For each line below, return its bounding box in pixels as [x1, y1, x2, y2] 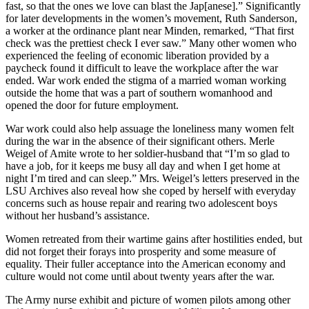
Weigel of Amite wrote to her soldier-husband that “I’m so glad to [6, 148, 290, 160]
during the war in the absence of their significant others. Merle [6, 135, 275, 148]
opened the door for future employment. [6, 99, 179, 112]
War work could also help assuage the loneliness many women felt [6, 123, 294, 135]
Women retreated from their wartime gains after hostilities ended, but [6, 233, 302, 246]
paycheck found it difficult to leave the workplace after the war [6, 62, 278, 74]
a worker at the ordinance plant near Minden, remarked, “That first [6, 25, 294, 37]
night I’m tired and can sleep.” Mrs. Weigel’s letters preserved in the [6, 172, 299, 185]
